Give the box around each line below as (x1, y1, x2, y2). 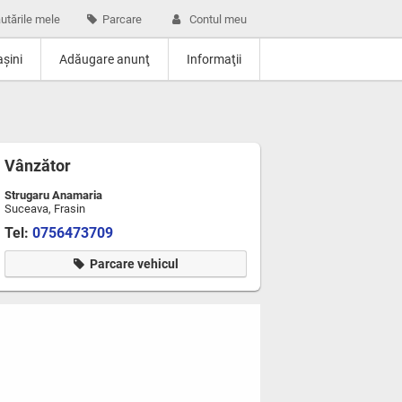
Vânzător (4, 156, 71, 175)
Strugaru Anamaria (4, 188, 102, 202)
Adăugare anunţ (59, 52, 150, 66)
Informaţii (187, 52, 241, 66)
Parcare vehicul (89, 257, 179, 271)
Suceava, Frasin (4, 202, 85, 215)
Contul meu (189, 13, 247, 26)
